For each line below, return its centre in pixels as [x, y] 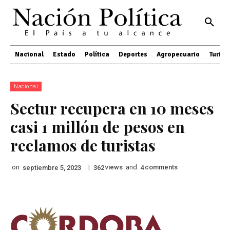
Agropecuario [178, 54]
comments [161, 167]
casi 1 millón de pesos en [98, 127]
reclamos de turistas [83, 145]
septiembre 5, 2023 [52, 167]
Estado [64, 54]
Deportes [133, 54]
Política [97, 54]
